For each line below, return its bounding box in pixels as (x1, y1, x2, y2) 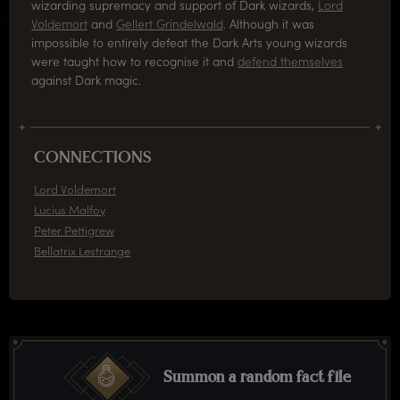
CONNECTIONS (34, 150, 152, 168)
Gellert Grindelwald (116, 14, 223, 32)
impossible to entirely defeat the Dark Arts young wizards (31, 33, 347, 51)
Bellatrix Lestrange (34, 243, 130, 259)
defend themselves (237, 52, 343, 70)
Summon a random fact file (162, 370, 351, 387)
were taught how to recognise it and (31, 52, 237, 70)
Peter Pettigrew (34, 222, 114, 238)
